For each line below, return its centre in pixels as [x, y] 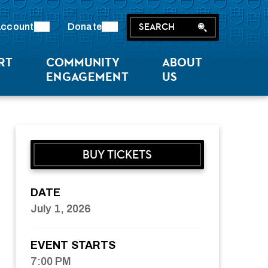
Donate [84, 26]
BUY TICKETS [117, 155]
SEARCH [157, 27]
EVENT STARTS [73, 245]
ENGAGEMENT [87, 77]
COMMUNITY [83, 62]
